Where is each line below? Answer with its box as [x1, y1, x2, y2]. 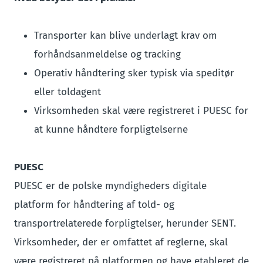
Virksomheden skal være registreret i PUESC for [34, 104, 248, 117]
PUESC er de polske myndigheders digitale [14, 180, 207, 192]
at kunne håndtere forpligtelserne [34, 123, 188, 136]
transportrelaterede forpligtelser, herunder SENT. [14, 217, 236, 230]
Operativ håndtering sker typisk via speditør [34, 67, 234, 79]
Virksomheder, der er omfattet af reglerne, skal [14, 236, 228, 248]
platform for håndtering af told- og [14, 198, 174, 211]
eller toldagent [34, 86, 101, 98]
